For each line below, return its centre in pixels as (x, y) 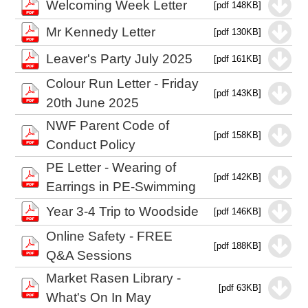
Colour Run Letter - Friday (123, 84)
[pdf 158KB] (238, 135)
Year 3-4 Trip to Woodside (123, 211)
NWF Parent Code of (108, 125)
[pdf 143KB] (238, 93)
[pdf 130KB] (238, 32)
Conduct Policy (91, 145)
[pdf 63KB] (240, 288)
